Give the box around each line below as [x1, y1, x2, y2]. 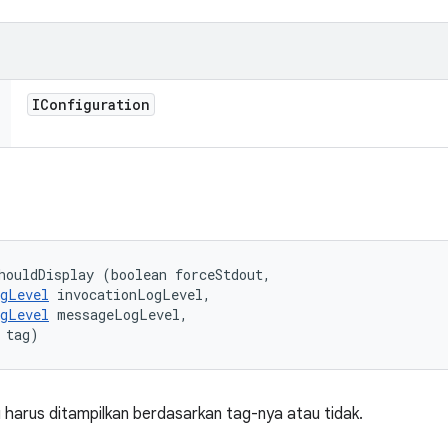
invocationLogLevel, [49, 285, 219, 304]
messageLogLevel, [49, 305, 196, 324]
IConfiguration [32, 95, 150, 114]
